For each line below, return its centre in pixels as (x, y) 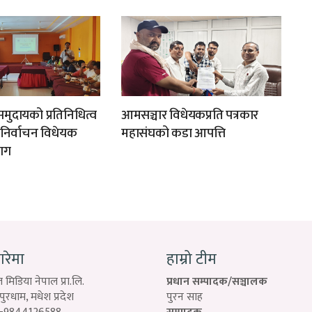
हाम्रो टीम (192, 259)
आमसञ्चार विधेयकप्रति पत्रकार (190, 115)
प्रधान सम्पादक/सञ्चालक (217, 281)
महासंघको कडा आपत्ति (173, 133)
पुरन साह (185, 297)
